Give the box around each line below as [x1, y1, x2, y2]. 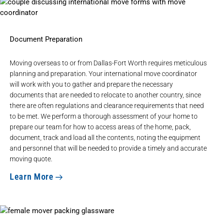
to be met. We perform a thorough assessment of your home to [10, 112, 198, 120]
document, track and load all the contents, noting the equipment [10, 133, 201, 141]
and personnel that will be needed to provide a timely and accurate [10, 144, 207, 152]
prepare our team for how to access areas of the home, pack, [10, 123, 191, 131]
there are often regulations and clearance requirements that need [10, 101, 204, 109]
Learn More [10, 171, 54, 182]
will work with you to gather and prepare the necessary [10, 80, 173, 88]
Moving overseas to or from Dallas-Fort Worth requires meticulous [10, 59, 207, 67]
